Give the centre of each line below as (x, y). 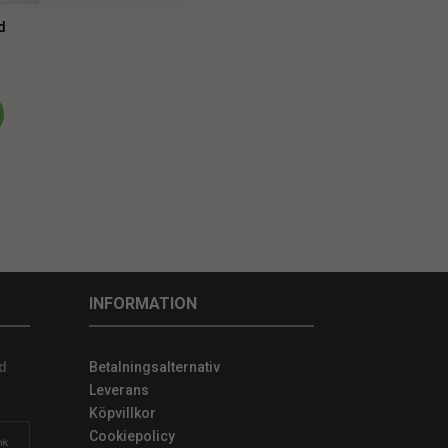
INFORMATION (143, 303)
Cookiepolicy (132, 436)
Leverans (119, 390)
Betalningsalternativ (155, 367)
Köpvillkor (123, 413)
